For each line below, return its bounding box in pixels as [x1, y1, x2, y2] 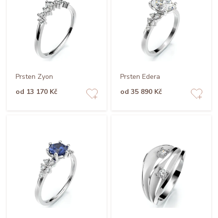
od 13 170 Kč [15, 87, 57, 96]
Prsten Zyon [15, 72, 53, 81]
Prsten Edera [120, 72, 160, 81]
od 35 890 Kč [120, 87, 162, 96]
